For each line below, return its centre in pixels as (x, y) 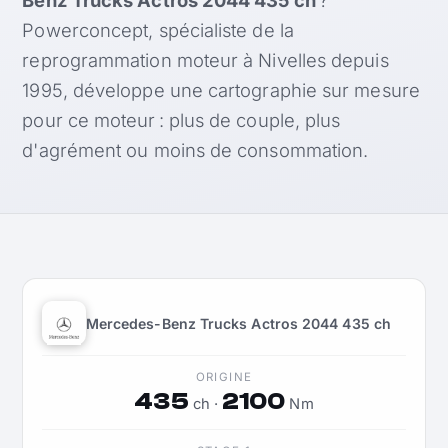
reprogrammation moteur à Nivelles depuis (205, 59)
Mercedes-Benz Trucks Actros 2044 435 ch (238, 323)
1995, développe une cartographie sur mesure (221, 89)
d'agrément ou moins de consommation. (195, 149)
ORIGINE (224, 376)
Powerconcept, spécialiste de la (158, 29)
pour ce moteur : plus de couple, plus (181, 119)
